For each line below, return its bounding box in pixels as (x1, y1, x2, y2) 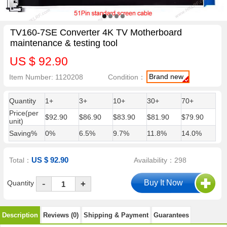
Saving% (9, 129, 37, 137)
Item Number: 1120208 (9, 72, 84, 81)
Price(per (9, 109, 39, 117)
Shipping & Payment (84, 211, 148, 219)
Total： (9, 156, 32, 165)
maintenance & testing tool (10, 38, 118, 49)
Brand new (149, 72, 184, 81)
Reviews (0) (43, 211, 79, 219)
